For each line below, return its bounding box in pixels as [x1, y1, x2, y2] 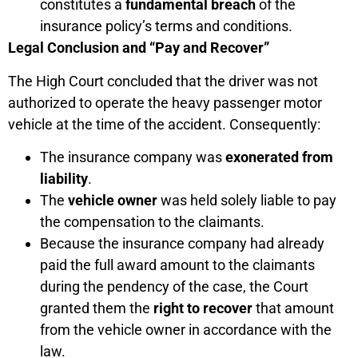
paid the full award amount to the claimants [40, 256, 315, 273]
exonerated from [225, 148, 333, 165]
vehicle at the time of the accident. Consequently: [8, 115, 320, 133]
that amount [253, 299, 334, 316]
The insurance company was [40, 148, 225, 165]
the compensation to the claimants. [40, 213, 265, 230]
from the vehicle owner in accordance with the [40, 320, 332, 338]
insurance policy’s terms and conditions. [40, 18, 292, 35]
